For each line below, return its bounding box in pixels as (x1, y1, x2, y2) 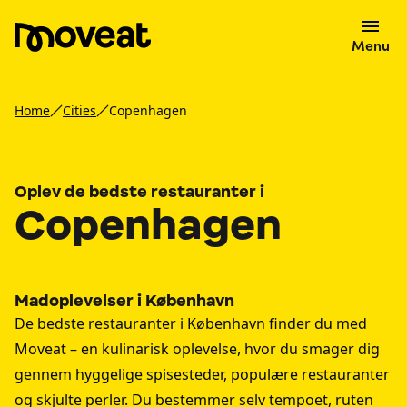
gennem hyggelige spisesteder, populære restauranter (15, 364, 390, 384)
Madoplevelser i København (15, 291, 234, 311)
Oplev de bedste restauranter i (15, 182, 264, 202)
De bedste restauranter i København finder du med (15, 313, 367, 333)
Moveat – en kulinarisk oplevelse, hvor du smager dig (15, 339, 380, 359)
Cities (63, 102, 96, 119)
